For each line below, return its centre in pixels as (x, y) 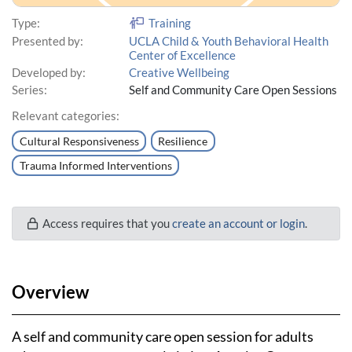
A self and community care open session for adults (163, 336)
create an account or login (238, 223)
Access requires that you (104, 223)
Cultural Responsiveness (79, 141)
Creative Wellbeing (180, 72)
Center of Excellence (183, 55)
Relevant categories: (66, 115)
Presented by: (48, 41)
